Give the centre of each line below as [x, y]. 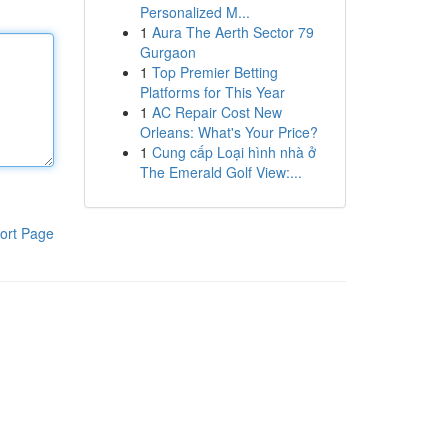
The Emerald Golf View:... [220, 172]
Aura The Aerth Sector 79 [232, 32]
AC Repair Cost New [216, 112]
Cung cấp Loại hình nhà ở [233, 152]
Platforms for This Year [212, 92]
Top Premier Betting [214, 72]
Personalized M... [194, 12]
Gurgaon [167, 52]
